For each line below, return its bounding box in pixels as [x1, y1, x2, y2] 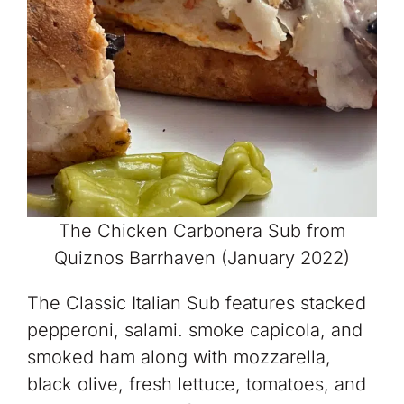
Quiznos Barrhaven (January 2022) [54, 247, 350, 270]
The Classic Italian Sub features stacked [26, 292, 366, 315]
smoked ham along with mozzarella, [26, 346, 331, 369]
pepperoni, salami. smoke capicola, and [26, 319, 363, 342]
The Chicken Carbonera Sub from [59, 220, 345, 243]
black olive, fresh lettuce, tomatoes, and [26, 373, 366, 396]
